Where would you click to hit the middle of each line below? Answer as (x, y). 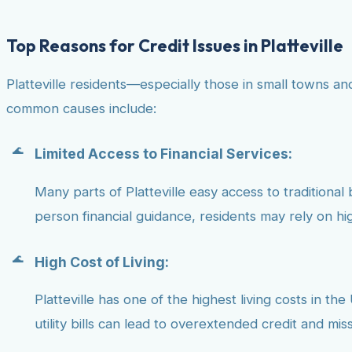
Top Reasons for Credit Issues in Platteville (175, 45)
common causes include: (81, 108)
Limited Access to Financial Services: (163, 154)
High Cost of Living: (102, 262)
